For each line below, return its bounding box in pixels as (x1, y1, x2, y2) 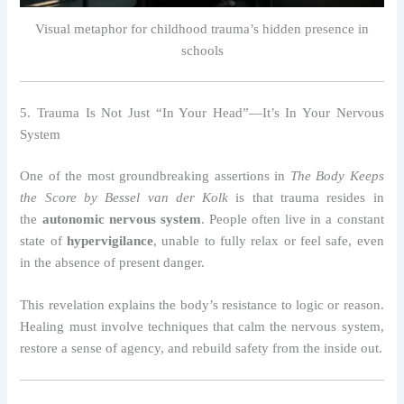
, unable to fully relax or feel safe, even (153, 233, 384, 248)
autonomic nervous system (41, 211, 201, 226)
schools (180, 43, 224, 58)
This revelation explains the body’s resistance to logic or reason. (20, 297, 384, 312)
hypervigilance (67, 233, 154, 248)
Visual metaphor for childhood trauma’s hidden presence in (35, 22, 369, 36)
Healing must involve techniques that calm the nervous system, (20, 318, 384, 334)
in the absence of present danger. (20, 254, 206, 270)
